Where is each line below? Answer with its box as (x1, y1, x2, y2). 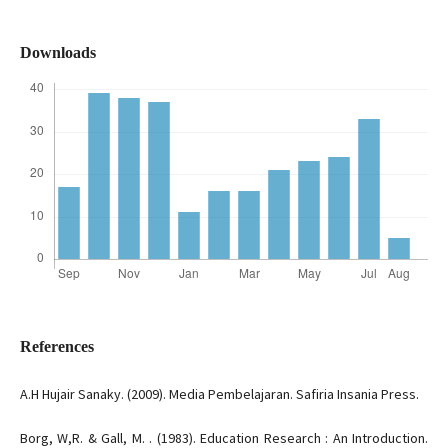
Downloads (19, 44, 96, 62)
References (19, 338, 94, 356)
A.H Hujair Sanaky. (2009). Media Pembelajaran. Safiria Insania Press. (19, 385, 419, 404)
